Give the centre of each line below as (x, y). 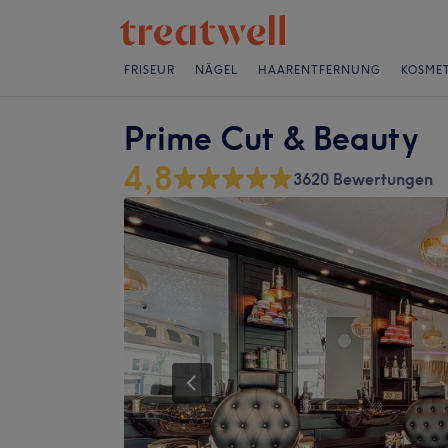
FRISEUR (149, 70)
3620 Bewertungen (363, 179)
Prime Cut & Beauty (271, 138)
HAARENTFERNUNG (319, 70)
